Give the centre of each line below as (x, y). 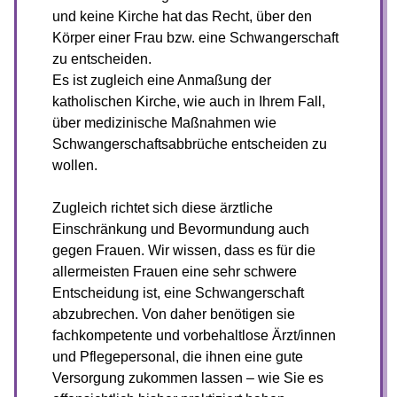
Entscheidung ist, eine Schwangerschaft (178, 293)
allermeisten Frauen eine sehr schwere (175, 272)
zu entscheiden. (102, 59)
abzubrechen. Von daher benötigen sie (174, 314)
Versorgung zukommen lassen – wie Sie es (188, 378)
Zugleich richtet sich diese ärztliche (163, 208)
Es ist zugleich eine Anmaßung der (162, 80)
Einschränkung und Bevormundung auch (181, 229)
